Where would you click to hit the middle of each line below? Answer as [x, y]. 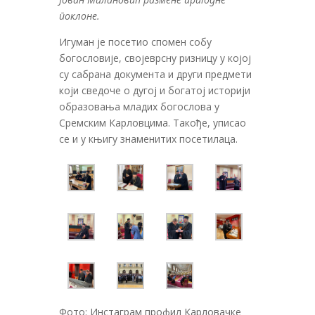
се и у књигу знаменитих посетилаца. [148, 139]
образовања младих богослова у [139, 107]
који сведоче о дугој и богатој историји [155, 91]
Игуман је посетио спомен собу [135, 42]
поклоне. [79, 16]
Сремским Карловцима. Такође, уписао [153, 123]
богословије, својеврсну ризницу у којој [155, 58]
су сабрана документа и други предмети [155, 75]
